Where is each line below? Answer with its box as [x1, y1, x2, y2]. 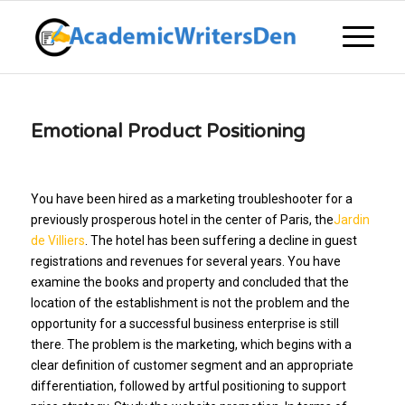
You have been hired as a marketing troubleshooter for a [30, 191, 353, 206]
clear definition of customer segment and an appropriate [30, 357, 353, 372]
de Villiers [30, 232, 85, 248]
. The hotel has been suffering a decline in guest [84, 232, 357, 248]
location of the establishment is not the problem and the [30, 295, 350, 310]
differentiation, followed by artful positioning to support [30, 378, 346, 393]
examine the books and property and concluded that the [30, 274, 349, 289]
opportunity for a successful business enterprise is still [30, 316, 339, 331]
